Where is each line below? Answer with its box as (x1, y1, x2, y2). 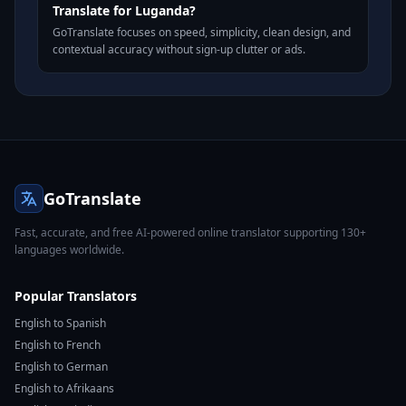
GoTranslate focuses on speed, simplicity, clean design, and (53, 24, 351, 40)
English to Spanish (14, 315, 106, 331)
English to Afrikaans (14, 381, 114, 396)
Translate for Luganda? (53, 2, 196, 19)
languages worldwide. (14, 242, 124, 257)
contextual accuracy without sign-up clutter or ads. (53, 42, 305, 57)
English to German (14, 359, 108, 374)
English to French (14, 337, 101, 353)
